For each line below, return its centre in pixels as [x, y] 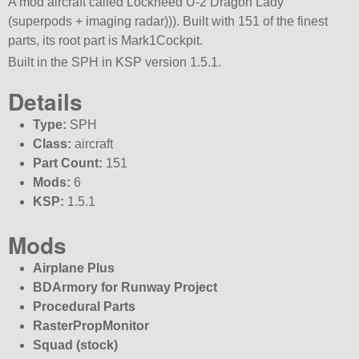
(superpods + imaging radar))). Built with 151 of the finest [168, 21]
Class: [52, 144]
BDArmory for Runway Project [125, 288]
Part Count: [67, 163]
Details [46, 102]
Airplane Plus [73, 268]
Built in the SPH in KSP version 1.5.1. [115, 63]
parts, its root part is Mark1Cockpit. [106, 40]
